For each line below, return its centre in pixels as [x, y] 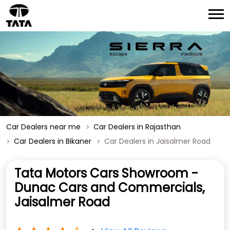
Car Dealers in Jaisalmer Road [157, 141]
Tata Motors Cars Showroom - [106, 174]
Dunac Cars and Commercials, [110, 188]
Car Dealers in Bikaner [53, 141]
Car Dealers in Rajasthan [137, 127]
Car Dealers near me [43, 127]
